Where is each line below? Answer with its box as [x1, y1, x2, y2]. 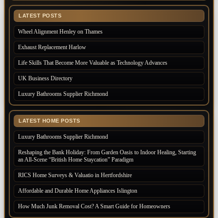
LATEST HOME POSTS [18, 118, 80, 124]
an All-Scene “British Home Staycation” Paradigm [18, 156, 133, 163]
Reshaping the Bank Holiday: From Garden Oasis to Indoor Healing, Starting [18, 149, 196, 156]
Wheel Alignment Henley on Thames [18, 28, 103, 36]
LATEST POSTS [18, 13, 61, 19]
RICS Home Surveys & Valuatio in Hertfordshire [18, 172, 132, 179]
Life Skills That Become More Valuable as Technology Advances [18, 59, 167, 67]
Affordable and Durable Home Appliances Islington [18, 187, 137, 195]
